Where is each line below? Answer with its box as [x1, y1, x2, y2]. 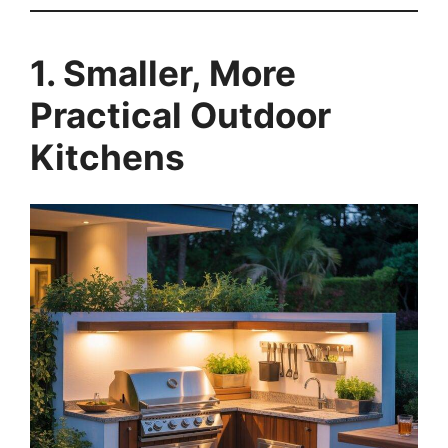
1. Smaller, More [30, 52, 296, 95]
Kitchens [30, 136, 185, 179]
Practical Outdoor [30, 94, 331, 137]
